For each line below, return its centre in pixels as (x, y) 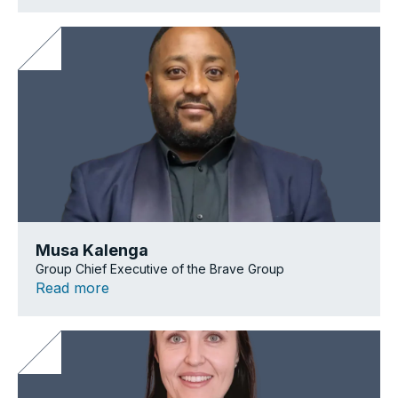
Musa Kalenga (92, 250)
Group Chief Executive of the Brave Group (160, 268)
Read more (72, 287)
